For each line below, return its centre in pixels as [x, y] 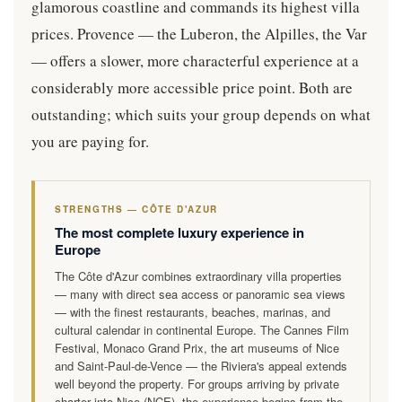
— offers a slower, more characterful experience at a [195, 60]
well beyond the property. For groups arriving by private [197, 383]
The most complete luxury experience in [179, 232]
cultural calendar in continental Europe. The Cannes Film [202, 329]
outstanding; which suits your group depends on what [201, 114]
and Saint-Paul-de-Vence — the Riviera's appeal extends [201, 365]
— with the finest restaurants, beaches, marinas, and [192, 311]
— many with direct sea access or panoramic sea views [200, 293]
